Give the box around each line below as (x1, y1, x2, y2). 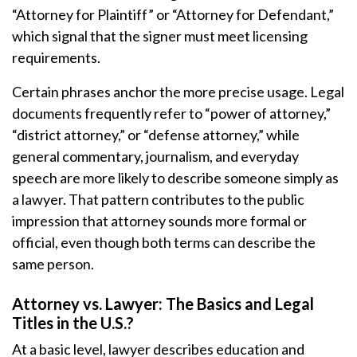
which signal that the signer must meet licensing (12, 27, 308, 45)
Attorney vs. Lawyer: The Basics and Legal (12, 294, 314, 313)
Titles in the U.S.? (12, 313, 134, 332)
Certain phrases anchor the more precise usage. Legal (12, 83, 344, 100)
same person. (12, 255, 94, 273)
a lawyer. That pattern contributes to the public (12, 190, 304, 208)
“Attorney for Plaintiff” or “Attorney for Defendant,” (12, 6, 334, 23)
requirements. (12, 49, 100, 66)
